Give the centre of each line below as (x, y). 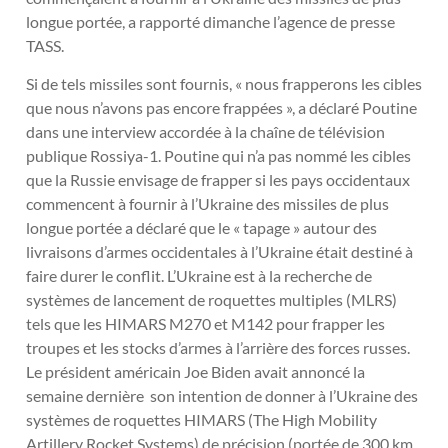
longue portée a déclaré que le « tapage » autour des (201, 228)
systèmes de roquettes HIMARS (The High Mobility (201, 420)
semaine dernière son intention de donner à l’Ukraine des (222, 396)
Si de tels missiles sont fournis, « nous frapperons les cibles (224, 84)
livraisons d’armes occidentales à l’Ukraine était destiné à (219, 252)
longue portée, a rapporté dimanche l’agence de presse (210, 21)
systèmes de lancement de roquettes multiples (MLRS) (211, 300)
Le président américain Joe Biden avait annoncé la (195, 372)
